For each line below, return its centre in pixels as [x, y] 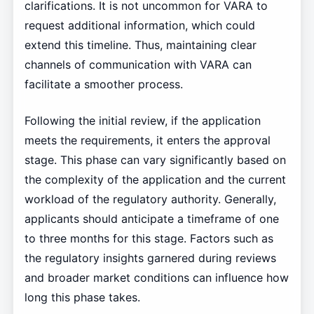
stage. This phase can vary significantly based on [155, 159]
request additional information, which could [139, 25]
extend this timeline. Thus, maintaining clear [140, 45]
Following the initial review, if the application [142, 120]
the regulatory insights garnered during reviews [150, 258]
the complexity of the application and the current [155, 179]
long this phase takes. [82, 297]
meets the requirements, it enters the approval [147, 140]
